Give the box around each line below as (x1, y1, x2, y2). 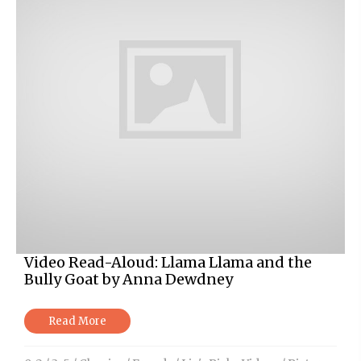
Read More (48, 313, 106, 328)
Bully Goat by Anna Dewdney (24, 269, 233, 288)
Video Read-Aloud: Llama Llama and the (24, 252, 312, 272)
